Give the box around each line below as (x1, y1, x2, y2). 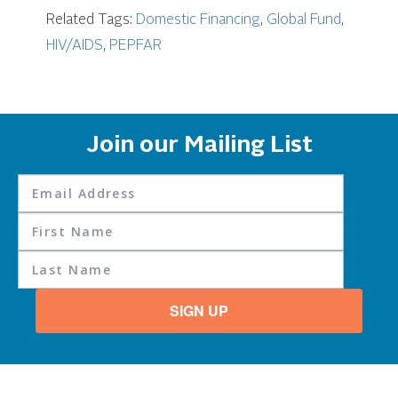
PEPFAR (109, 39, 163, 54)
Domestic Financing (136, 13, 261, 28)
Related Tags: (46, 13, 137, 28)
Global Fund (267, 13, 342, 28)
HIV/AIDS (46, 39, 104, 54)
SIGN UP (170, 300, 228, 322)
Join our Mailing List (85, 134, 313, 158)
